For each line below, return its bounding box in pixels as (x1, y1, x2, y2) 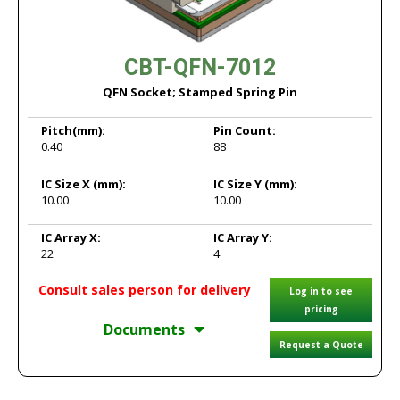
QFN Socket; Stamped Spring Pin (103, 84, 297, 100)
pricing (304, 303, 338, 315)
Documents (104, 320, 185, 339)
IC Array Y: (213, 229, 272, 246)
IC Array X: (41, 229, 101, 246)
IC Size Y (213, 176, 264, 192)
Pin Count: (213, 122, 276, 138)
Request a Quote (279, 338, 363, 351)
